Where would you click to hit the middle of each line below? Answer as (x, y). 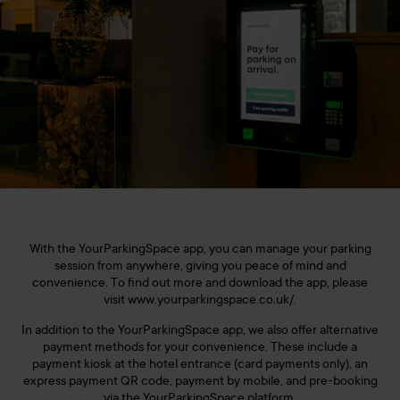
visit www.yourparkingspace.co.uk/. (200, 300)
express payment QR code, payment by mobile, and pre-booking (200, 382)
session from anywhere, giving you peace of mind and (200, 267)
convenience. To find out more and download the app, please (200, 283)
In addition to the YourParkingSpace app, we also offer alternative (200, 331)
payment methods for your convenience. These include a (200, 348)
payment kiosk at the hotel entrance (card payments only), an (200, 365)
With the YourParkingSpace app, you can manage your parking (200, 250)
